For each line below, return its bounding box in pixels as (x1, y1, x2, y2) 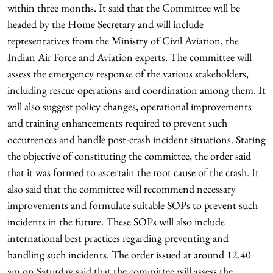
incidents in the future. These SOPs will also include (7, 214, 225, 229)
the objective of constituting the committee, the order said (7, 149, 251, 163)
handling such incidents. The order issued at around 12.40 (7, 247, 251, 261)
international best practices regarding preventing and (7, 231, 229, 245)
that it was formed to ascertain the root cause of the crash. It (7, 165, 259, 179)
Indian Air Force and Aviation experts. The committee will (7, 50, 252, 64)
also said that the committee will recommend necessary (7, 182, 236, 196)
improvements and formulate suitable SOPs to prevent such (7, 198, 258, 212)
